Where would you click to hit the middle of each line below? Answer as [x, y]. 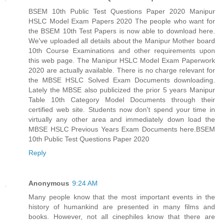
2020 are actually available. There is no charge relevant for [122, 70]
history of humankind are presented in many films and [122, 207]
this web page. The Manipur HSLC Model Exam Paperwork [122, 61]
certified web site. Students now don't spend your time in [122, 110]
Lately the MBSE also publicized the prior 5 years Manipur [122, 90]
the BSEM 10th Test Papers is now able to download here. [122, 31]
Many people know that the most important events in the [122, 197]
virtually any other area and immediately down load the [122, 120]
